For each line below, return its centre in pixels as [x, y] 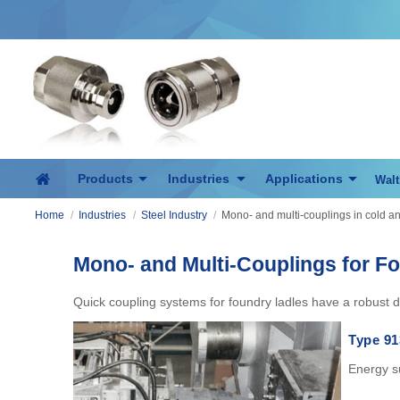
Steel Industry [174, 215]
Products [105, 179]
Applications [304, 179]
